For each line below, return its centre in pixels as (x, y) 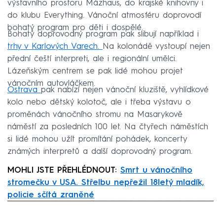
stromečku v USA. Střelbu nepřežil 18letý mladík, (106, 183)
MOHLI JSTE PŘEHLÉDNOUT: (64, 171)
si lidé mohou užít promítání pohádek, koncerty (97, 140)
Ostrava (24, 90)
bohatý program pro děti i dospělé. (75, 28)
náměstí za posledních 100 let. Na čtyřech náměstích (108, 127)
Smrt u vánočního (156, 171)
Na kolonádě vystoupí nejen (156, 47)
